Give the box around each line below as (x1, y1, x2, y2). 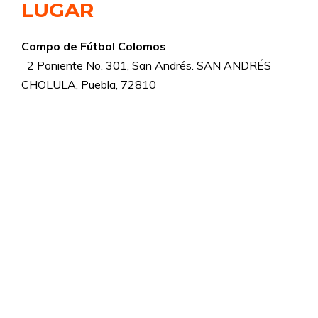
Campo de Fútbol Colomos (21, 39, 166, 53)
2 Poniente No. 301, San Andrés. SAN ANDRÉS (27, 58, 271, 72)
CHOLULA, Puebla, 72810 (21, 77, 156, 92)
